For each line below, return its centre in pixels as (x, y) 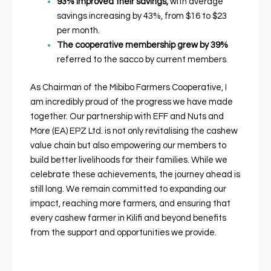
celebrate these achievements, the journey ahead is (135, 174)
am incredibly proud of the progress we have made (131, 102)
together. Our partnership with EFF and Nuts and (127, 116)
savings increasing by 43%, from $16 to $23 (142, 16)
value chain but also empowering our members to (128, 145)
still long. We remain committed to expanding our (128, 189)
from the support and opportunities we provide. (123, 232)
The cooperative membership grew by (132, 45)
